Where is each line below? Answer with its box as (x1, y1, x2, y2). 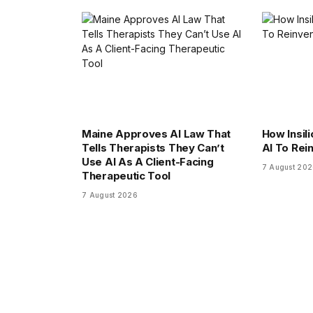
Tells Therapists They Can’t (82, 141, 224, 155)
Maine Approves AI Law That (82, 127, 231, 141)
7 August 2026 (82, 191, 138, 200)
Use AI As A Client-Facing (82, 155, 214, 169)
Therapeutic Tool (82, 169, 171, 183)
